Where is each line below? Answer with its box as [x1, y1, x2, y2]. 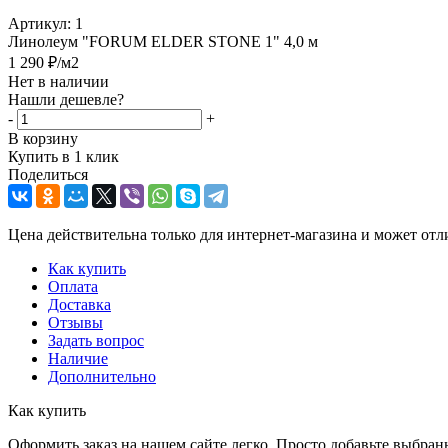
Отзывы [48, 313, 103, 331]
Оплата [48, 277, 98, 295]
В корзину [8, 129, 78, 147]
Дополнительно [48, 367, 156, 385]
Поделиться [8, 165, 88, 183]
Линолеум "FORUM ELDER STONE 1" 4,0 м [8, 32, 318, 50]
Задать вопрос [48, 331, 144, 349]
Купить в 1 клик [8, 147, 119, 165]
